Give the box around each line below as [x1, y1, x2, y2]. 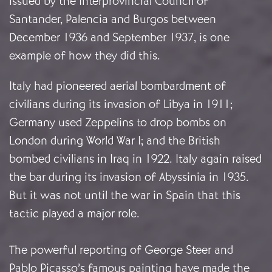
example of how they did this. [9, 48, 160, 64]
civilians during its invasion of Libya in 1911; [9, 97, 233, 112]
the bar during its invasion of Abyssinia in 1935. [9, 169, 249, 185]
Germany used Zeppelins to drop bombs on [9, 115, 226, 131]
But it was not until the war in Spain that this [9, 188, 240, 203]
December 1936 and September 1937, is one [9, 30, 229, 46]
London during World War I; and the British [9, 133, 220, 149]
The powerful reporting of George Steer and [9, 242, 233, 258]
